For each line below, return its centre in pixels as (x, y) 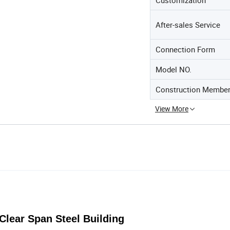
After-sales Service (188, 24)
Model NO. (174, 69)
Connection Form (185, 49)
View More (172, 108)
